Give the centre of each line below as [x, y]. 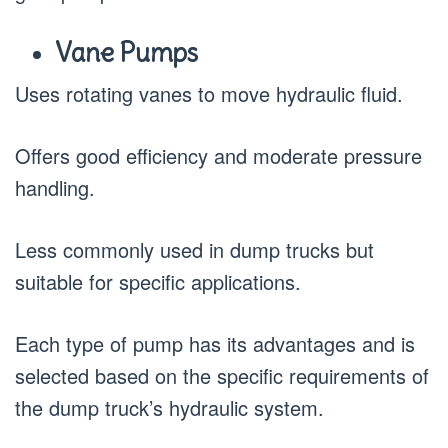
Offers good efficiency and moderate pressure [218, 155]
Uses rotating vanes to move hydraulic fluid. [209, 93]
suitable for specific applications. [158, 281]
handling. [55, 187]
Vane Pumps [126, 52]
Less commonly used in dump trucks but [194, 249]
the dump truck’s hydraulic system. [169, 407]
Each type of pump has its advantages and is [215, 343]
